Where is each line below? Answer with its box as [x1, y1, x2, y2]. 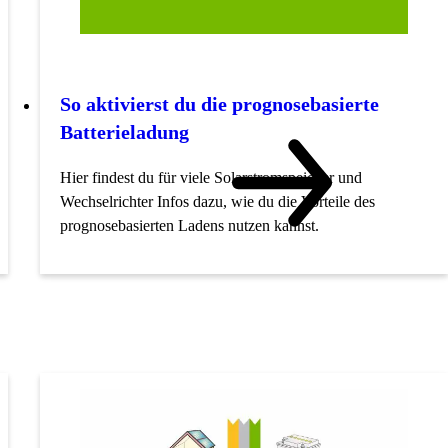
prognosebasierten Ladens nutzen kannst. [60, 216, 319, 234]
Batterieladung [60, 120, 189, 143]
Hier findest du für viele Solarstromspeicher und [60, 168, 362, 186]
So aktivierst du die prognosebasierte [60, 92, 379, 115]
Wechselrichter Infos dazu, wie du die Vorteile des [60, 192, 375, 210]
